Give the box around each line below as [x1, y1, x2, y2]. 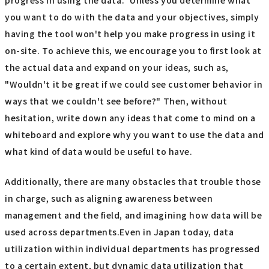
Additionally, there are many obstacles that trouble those [5, 175, 261, 187]
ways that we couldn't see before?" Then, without [5, 94, 228, 107]
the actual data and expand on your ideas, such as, [5, 61, 229, 73]
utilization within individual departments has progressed [5, 242, 260, 255]
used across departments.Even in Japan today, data [5, 225, 234, 238]
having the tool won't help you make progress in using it [5, 27, 256, 40]
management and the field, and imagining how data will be [5, 208, 262, 221]
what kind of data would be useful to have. [5, 145, 193, 157]
